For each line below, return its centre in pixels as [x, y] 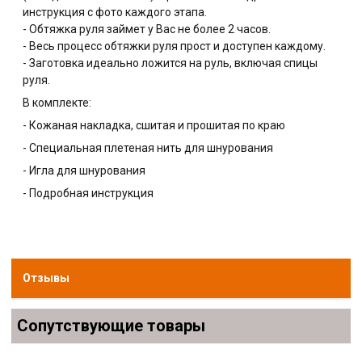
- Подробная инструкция [88, 194]
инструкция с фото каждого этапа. [115, 13]
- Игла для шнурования [84, 171]
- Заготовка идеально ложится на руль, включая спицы [170, 63]
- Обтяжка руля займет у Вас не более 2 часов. [147, 29]
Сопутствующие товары [112, 326]
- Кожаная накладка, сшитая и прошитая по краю [154, 126]
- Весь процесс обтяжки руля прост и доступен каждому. [175, 46]
